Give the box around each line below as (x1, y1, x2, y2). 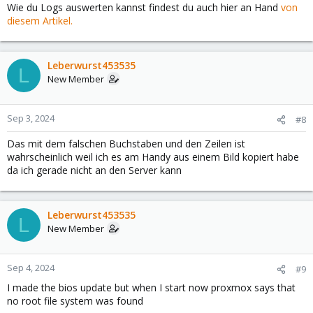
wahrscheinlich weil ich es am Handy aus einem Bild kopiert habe (7, 150, 299, 164)
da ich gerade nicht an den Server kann (7, 163, 182, 177)
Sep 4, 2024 (7, 261, 54, 275)
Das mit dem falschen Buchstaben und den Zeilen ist (7, 137, 245, 151)
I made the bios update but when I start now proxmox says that (7, 281, 296, 295)
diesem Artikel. (7, 14, 73, 28)
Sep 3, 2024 (7, 112, 54, 125)
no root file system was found (7, 294, 143, 308)
